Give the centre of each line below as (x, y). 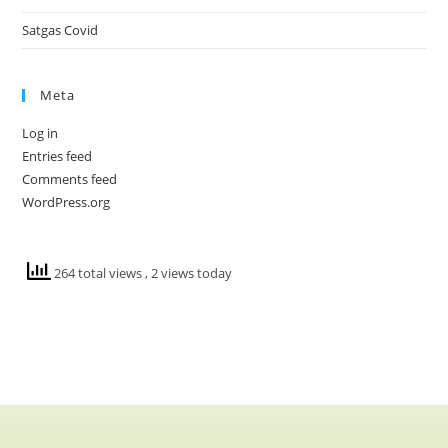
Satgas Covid (60, 30)
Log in (40, 133)
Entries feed (57, 156)
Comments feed (70, 179)
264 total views (98, 273)
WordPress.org (66, 202)
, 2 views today (189, 273)
